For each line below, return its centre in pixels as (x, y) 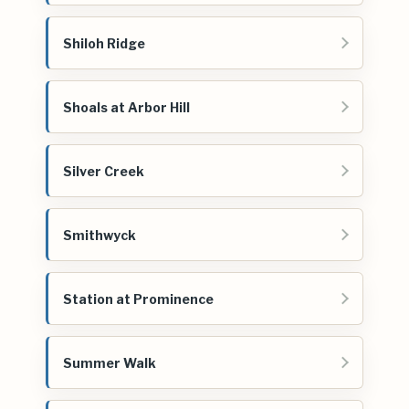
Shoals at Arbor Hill (126, 107)
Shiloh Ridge (104, 43)
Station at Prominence (138, 299)
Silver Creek (104, 171)
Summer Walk (110, 362)
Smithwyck (100, 235)
